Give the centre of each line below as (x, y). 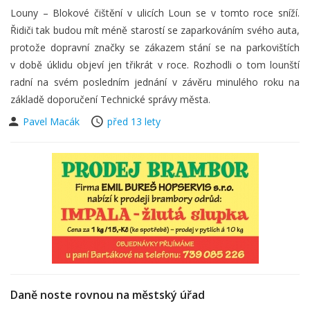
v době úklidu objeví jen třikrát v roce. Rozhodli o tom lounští (155, 65)
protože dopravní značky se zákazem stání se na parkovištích (155, 47)
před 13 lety (134, 121)
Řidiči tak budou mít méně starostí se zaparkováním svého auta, (155, 30)
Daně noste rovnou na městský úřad (108, 295)
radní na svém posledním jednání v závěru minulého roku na (155, 82)
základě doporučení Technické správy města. (110, 99)
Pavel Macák (53, 121)
